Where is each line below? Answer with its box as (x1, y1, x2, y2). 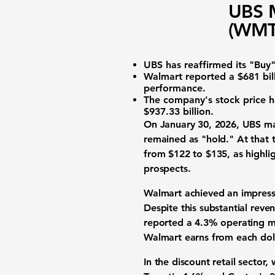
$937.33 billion (144, 106, 211, 117)
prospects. (144, 163, 191, 174)
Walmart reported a (144, 71, 234, 82)
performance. (144, 82, 206, 94)
